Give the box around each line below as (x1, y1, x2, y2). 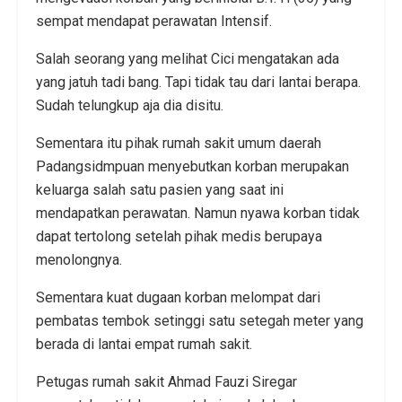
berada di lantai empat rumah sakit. (36, 335, 252, 353)
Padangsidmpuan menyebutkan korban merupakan (36, 157, 349, 175)
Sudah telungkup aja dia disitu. (36, 96, 223, 114)
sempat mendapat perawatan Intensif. (36, 12, 272, 30)
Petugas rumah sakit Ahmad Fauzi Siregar (36, 372, 297, 390)
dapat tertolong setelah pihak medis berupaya (36, 227, 322, 245)
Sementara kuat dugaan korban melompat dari (36, 288, 320, 306)
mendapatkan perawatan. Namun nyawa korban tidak (36, 204, 360, 222)
